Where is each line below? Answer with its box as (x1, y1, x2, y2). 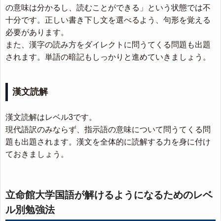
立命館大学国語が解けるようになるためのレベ (5, 189, 213, 201)
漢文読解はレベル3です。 (5, 113, 97, 122)
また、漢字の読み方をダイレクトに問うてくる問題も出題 (5, 40, 211, 49)
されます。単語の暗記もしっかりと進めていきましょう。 (5, 53, 211, 62)
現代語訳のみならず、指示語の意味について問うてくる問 (5, 125, 211, 134)
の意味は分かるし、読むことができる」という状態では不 (5, 3, 211, 12)
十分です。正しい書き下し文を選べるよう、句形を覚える (5, 16, 211, 25)
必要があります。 (5, 28, 69, 37)
